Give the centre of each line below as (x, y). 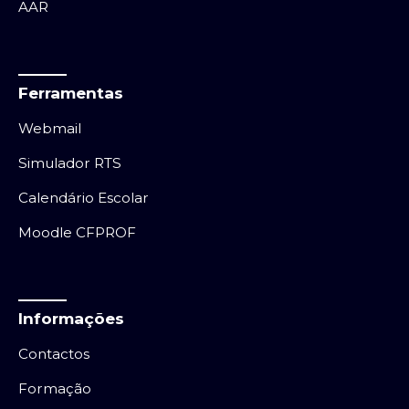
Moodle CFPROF (77, 232)
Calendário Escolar (84, 198)
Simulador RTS (70, 163)
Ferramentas (71, 93)
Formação (55, 388)
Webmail (50, 128)
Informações (71, 318)
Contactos (54, 353)
